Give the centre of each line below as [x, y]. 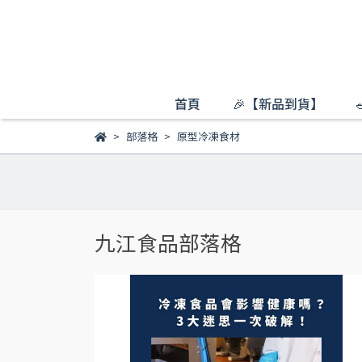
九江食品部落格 [168, 242]
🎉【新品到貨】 [278, 103]
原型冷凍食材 [208, 136]
